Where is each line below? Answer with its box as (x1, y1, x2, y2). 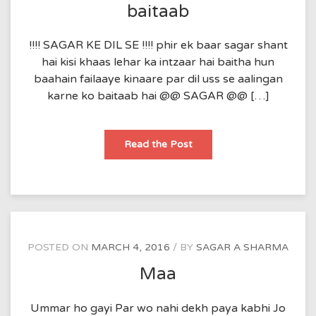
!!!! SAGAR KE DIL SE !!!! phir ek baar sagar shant (28, 38, 288, 53)
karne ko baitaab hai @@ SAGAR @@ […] (47, 89, 269, 104)
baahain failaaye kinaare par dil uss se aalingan (33, 72, 283, 87)
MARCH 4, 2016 (91, 241, 170, 254)
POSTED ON (28, 241, 91, 254)
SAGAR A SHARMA (196, 241, 288, 254)
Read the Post (123, 138, 193, 151)
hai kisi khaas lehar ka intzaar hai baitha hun (42, 55, 274, 70)
